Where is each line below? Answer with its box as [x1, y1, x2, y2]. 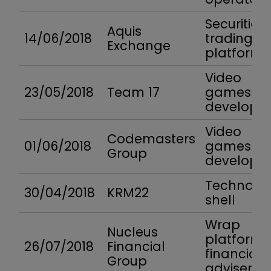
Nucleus [107, 223, 158, 241]
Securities [205, 15, 265, 33]
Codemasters [107, 130, 195, 148]
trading [205, 30, 253, 48]
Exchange [107, 37, 171, 55]
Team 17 [107, 83, 160, 102]
